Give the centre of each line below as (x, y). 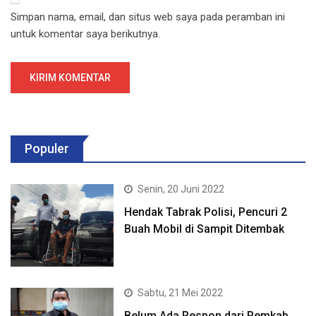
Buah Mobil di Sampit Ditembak (205, 229)
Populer (47, 148)
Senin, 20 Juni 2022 (181, 189)
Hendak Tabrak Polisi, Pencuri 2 (206, 212)
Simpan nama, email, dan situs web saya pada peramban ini (148, 17)
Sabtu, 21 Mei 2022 (181, 292)
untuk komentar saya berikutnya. (85, 34)
